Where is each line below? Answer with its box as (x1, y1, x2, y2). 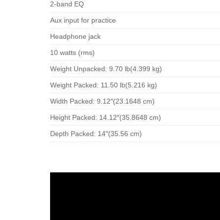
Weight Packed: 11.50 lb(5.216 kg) (50, 81, 157, 89)
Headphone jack (50, 32, 101, 40)
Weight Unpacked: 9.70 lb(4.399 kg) (50, 64, 162, 73)
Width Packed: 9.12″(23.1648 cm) (50, 97, 155, 105)
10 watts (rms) (50, 48, 95, 56)
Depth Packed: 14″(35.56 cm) (50, 129, 142, 137)
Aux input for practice (50, 16, 116, 24)
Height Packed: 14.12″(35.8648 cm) (50, 113, 161, 121)
